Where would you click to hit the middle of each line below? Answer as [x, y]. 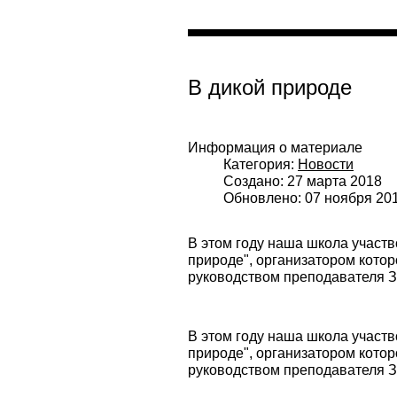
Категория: [261, 165]
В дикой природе [270, 88]
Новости [326, 165]
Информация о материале [275, 148]
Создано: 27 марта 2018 [303, 182]
